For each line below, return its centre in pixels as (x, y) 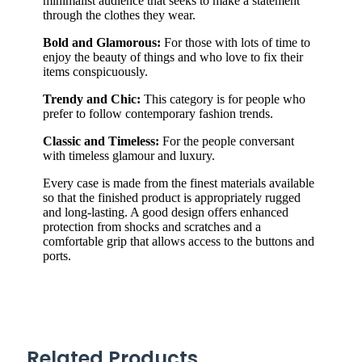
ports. (57, 255)
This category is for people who (223, 99)
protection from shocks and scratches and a (152, 226)
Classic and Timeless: (101, 141)
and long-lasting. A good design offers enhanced (166, 212)
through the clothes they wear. (119, 15)
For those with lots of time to (236, 42)
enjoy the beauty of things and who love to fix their (173, 57)
